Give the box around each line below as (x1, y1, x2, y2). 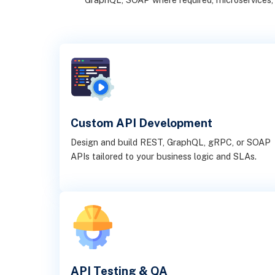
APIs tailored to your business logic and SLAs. (71, 151, 257, 162)
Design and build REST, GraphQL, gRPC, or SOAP (71, 137, 271, 148)
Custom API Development (71, 116, 213, 130)
